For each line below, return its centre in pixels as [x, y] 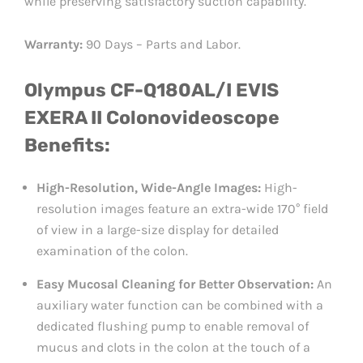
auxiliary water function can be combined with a [180, 305]
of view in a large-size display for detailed [158, 229]
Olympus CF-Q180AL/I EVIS [152, 90]
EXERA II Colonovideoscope [152, 117]
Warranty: [53, 44]
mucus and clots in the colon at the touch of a [173, 347]
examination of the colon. [112, 250]
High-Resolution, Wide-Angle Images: [149, 187]
